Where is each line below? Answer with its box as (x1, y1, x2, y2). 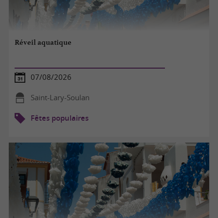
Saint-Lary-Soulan (30, 92, 90, 102)
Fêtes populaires (30, 113, 89, 123)
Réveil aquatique (15, 38, 72, 47)
